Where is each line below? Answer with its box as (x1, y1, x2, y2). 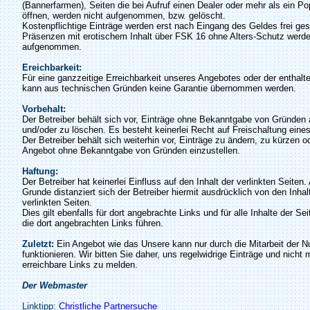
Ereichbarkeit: (22, 62, 82, 73)
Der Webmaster (22, 280, 87, 291)
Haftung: (22, 166, 58, 176)
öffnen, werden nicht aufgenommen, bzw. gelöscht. (22, 10, 226, 21)
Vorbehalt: (22, 104, 66, 114)
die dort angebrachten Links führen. (22, 218, 163, 228)
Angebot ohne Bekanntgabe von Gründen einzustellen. (22, 145, 240, 156)
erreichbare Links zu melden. (22, 259, 138, 270)
